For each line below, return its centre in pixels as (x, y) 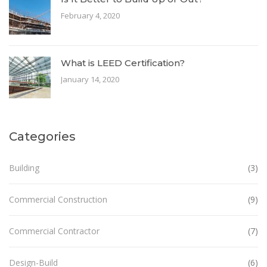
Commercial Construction (58, 199)
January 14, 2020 (90, 79)
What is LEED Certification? (123, 63)
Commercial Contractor (54, 231)
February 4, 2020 (90, 15)
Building (24, 167)
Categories (42, 136)
